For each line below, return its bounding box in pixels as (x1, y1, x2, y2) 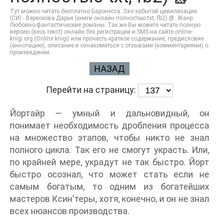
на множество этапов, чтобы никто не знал (10, 132, 209, 143)
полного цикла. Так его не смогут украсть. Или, (10, 145, 209, 155)
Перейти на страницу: (46, 84, 138, 95)
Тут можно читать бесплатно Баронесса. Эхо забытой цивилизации (10, 8, 197, 15)
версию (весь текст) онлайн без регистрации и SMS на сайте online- (10, 28, 193, 35)
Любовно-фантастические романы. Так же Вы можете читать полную (10, 22, 200, 28)
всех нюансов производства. (10, 206, 130, 216)
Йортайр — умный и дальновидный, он (10, 108, 209, 118)
